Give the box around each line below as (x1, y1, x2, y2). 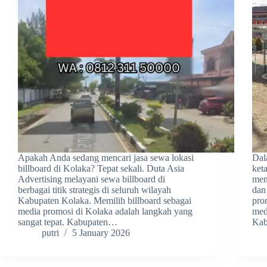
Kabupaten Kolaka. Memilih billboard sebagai (18, 195, 191, 206)
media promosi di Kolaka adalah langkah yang (18, 206, 193, 217)
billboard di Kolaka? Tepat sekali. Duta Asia (18, 163, 184, 174)
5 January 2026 (72, 228, 130, 238)
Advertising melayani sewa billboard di (18, 174, 165, 185)
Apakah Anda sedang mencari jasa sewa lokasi (18, 153, 194, 163)
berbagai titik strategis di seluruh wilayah (18, 185, 171, 195)
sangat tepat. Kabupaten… (18, 217, 117, 228)
